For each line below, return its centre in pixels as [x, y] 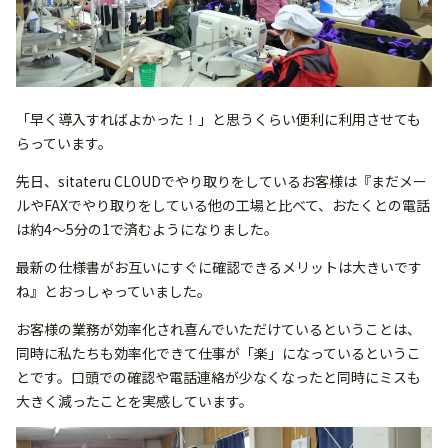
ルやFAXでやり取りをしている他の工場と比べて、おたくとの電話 [223, 204]
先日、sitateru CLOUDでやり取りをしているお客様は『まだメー [221, 180]
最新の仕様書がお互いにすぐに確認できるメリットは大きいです [219, 266]
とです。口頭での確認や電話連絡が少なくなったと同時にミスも [218, 376]
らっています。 [64, 142]
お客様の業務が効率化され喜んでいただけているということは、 [218, 328]
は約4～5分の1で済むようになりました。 [147, 228]
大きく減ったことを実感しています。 [134, 400]
